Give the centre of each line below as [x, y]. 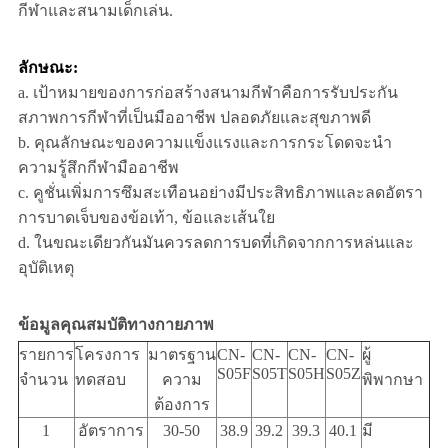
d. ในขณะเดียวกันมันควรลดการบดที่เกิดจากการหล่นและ [215, 243]
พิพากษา [392, 380]
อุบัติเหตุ [45, 268]
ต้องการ [181, 405]
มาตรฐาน [181, 355]
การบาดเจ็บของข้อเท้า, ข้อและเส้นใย [146, 218]
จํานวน [43, 380]
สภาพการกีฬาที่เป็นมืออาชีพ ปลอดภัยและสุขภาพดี [194, 118]
